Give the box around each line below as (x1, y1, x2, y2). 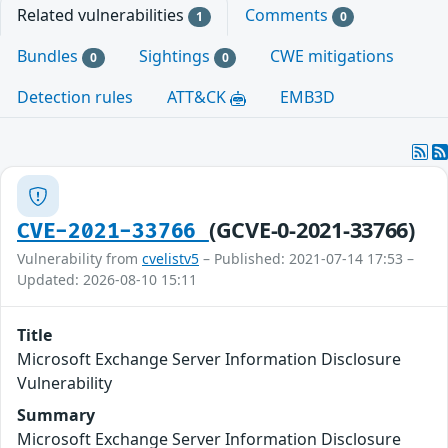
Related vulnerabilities (17, 4, 188, 26)
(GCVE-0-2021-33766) (208, 215, 415, 245)
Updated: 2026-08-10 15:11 (17, 270, 197, 290)
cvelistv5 (142, 249, 199, 269)
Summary (17, 404, 95, 427)
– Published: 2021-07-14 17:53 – (199, 249, 414, 269)
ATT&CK (167, 86, 230, 109)
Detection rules (17, 86, 133, 109)
